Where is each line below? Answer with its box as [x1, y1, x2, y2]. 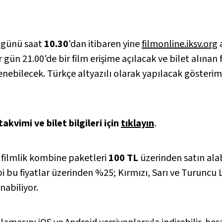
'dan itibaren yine [68, 37, 142, 51]
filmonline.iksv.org [142, 37, 218, 51]
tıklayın [121, 116, 154, 130]
